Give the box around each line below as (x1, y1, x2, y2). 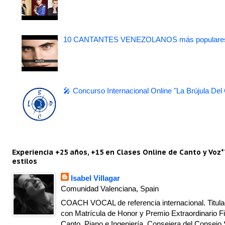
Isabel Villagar (71, 173, 121, 182)
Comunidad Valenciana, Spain (61, 184, 159, 193)
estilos (12, 156, 37, 166)
